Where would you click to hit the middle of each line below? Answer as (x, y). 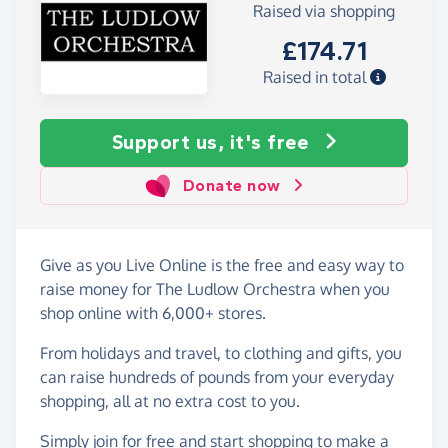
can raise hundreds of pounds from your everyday (217, 376)
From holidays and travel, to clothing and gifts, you (221, 352)
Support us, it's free (209, 142)
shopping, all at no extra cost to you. (170, 400)
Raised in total (316, 77)
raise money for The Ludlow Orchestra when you (215, 288)
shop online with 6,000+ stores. (153, 312)
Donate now (231, 185)
